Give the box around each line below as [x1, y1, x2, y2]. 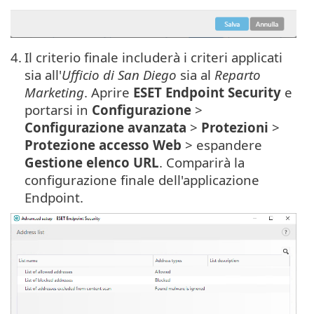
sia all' [25, 65, 62, 83]
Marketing [25, 83, 84, 101]
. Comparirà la [159, 153, 245, 171]
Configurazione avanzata [25, 118, 186, 136]
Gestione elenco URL [25, 153, 159, 171]
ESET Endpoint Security [133, 83, 281, 101]
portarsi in [25, 100, 92, 118]
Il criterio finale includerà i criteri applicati [25, 48, 282, 66]
